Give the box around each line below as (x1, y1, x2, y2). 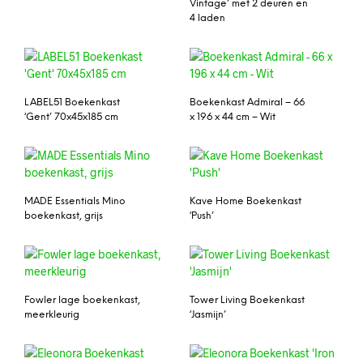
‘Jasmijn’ (190, 309, 226, 320)
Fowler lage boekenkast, (24, 294, 140, 305)
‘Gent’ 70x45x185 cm (24, 112, 118, 123)
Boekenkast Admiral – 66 (190, 97, 305, 109)
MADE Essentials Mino (24, 195, 126, 207)
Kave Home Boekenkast (190, 195, 301, 207)
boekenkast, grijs (24, 210, 103, 221)
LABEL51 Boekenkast (24, 97, 120, 109)
